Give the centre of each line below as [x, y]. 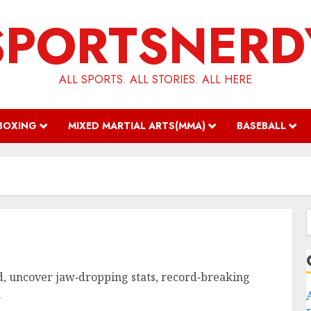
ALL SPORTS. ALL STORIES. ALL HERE [155, 79]
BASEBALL [261, 126]
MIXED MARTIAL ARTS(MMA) [137, 126]
